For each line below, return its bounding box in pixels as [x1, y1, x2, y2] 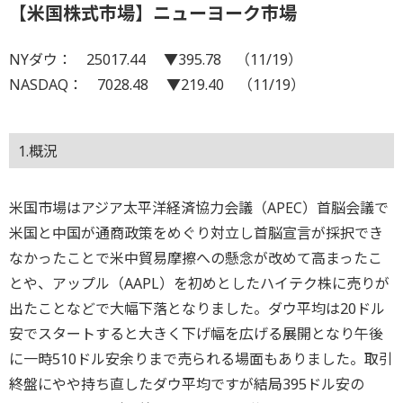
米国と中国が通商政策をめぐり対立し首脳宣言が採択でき [9, 223, 383, 244]
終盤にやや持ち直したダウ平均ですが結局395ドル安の [9, 374, 364, 395]
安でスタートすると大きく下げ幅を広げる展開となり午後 [9, 324, 383, 345]
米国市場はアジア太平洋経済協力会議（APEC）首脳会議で [9, 198, 389, 219]
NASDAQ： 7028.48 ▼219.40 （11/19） [9, 75, 305, 94]
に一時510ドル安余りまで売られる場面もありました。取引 [9, 349, 393, 370]
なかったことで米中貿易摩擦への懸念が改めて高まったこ [9, 248, 382, 269]
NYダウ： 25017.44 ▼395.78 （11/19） [9, 49, 302, 69]
